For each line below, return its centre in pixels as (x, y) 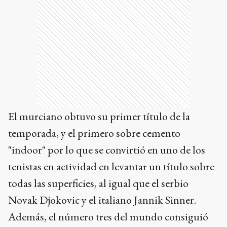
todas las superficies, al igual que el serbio (98, 183)
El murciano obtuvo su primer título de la (99, 117)
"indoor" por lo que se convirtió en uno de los (107, 150)
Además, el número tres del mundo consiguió (108, 217)
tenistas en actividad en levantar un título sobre (111, 167)
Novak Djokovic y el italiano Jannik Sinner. (102, 200)
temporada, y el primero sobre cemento (94, 133)
